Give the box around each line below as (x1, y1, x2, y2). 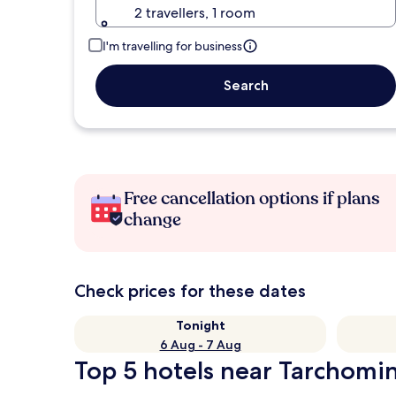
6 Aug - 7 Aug (159, 337, 241, 353)
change (124, 208, 181, 232)
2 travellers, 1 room (134, 4, 255, 22)
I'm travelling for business (103, 38, 242, 54)
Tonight (175, 317, 225, 333)
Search (223, 77, 269, 94)
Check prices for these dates (74, 280, 306, 301)
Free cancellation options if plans (124, 187, 380, 210)
